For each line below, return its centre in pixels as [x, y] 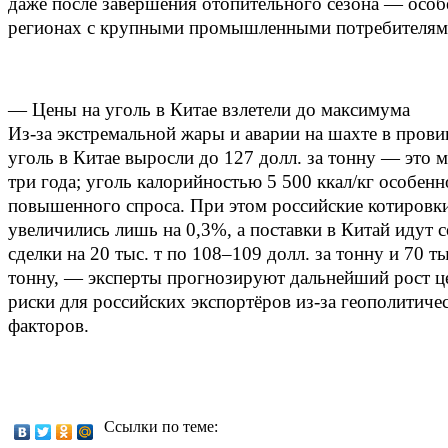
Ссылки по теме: [161, 426]
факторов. [48, 325]
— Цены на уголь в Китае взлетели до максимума [209, 109]
